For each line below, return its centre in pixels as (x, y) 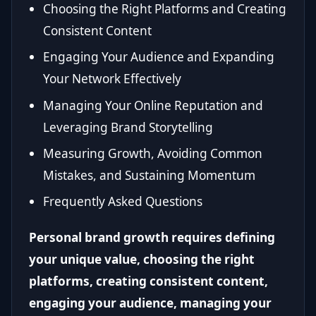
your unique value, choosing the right (142, 260)
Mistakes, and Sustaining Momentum (149, 175)
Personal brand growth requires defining (152, 238)
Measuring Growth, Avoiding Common (153, 153)
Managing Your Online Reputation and (153, 105)
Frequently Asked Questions (123, 202)
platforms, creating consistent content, (148, 281)
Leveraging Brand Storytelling (128, 127)
